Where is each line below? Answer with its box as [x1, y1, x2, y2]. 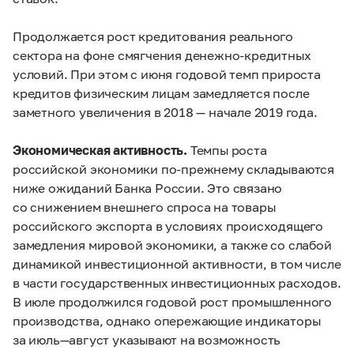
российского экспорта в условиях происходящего [13, 218, 323, 233]
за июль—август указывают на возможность [13, 332, 281, 347]
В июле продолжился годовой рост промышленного [13, 294, 332, 309]
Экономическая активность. [13, 142, 187, 157]
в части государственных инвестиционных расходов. [13, 275, 341, 290]
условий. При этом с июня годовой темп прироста [13, 66, 321, 81]
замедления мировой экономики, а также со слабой [13, 237, 332, 252]
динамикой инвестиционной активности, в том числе [13, 256, 341, 271]
